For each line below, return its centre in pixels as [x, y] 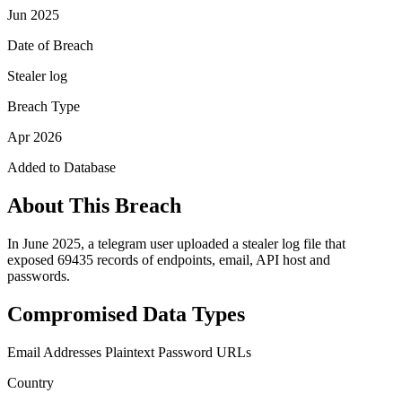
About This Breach [94, 205]
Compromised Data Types [126, 314]
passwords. [39, 275]
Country [31, 382]
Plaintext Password [159, 352]
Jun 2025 [33, 14]
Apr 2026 [35, 136]
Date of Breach [50, 45]
